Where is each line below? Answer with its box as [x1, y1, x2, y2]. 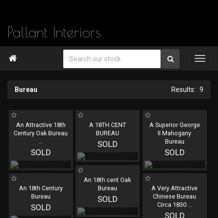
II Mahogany [158, 129, 192, 137]
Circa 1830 [157, 201, 188, 208]
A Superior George [149, 121, 200, 128]
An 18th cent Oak [84, 176, 131, 183]
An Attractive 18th [16, 121, 66, 128]
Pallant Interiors [7, 23, 101, 40]
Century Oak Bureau [14, 129, 68, 137]
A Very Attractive [151, 184, 198, 192]
